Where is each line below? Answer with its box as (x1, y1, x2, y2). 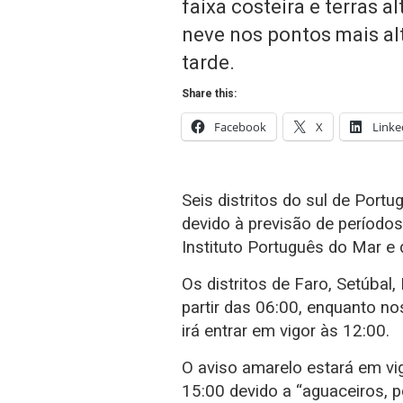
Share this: (182, 86, 237, 100)
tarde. (182, 49, 235, 74)
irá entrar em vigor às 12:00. (182, 320, 390, 341)
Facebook (214, 118, 266, 135)
